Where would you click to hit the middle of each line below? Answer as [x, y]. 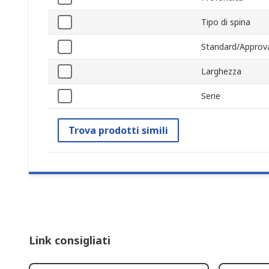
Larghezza [221, 71]
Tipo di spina [226, 22]
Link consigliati [70, 240]
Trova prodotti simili [118, 131]
